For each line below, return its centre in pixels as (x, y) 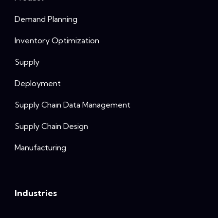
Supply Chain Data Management (73, 104)
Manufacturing (40, 147)
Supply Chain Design (51, 126)
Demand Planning (46, 19)
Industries (36, 193)
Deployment (38, 83)
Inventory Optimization (57, 40)
